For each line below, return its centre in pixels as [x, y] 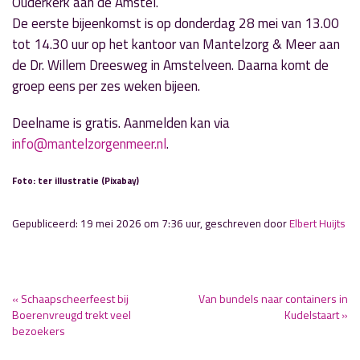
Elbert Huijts [317, 223]
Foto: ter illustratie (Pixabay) [76, 180]
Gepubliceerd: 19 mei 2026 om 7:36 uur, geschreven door [151, 223]
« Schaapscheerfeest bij [70, 299]
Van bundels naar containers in [273, 299]
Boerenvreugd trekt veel [72, 315]
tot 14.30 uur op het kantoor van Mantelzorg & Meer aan [176, 44]
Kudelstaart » [316, 315]
